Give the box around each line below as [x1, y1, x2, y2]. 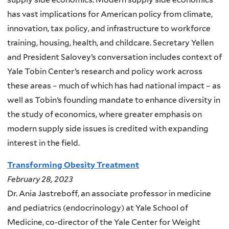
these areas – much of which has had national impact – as [7, 80, 221, 90]
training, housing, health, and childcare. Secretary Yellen [7, 37, 214, 48]
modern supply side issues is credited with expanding [7, 123, 209, 133]
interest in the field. [7, 138, 80, 148]
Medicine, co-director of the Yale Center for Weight [7, 217, 200, 227]
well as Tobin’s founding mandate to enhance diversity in [7, 95, 220, 105]
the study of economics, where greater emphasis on [7, 109, 202, 119]
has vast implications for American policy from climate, [7, 9, 213, 19]
